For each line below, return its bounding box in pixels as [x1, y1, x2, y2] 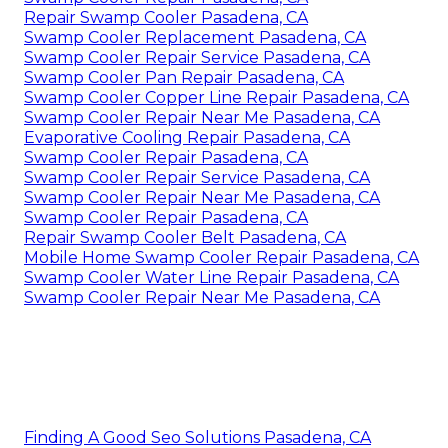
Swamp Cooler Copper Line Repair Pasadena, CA [24, 87, 409, 107]
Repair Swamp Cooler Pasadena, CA [24, 7, 308, 27]
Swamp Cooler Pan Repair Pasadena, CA [24, 67, 344, 87]
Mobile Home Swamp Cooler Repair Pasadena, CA [24, 247, 419, 267]
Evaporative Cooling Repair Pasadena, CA [24, 127, 350, 147]
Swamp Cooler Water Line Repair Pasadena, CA [24, 267, 399, 287]
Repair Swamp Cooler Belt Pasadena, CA [24, 227, 346, 247]
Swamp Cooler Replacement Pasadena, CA [24, 27, 366, 47]
